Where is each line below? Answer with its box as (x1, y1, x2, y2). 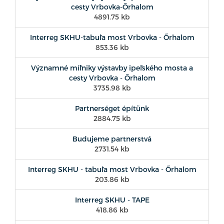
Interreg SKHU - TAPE (74, 195, 149, 204)
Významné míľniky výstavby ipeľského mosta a (31, 63, 193, 72)
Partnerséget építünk (75, 104, 149, 112)
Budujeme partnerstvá (72, 134, 151, 143)
